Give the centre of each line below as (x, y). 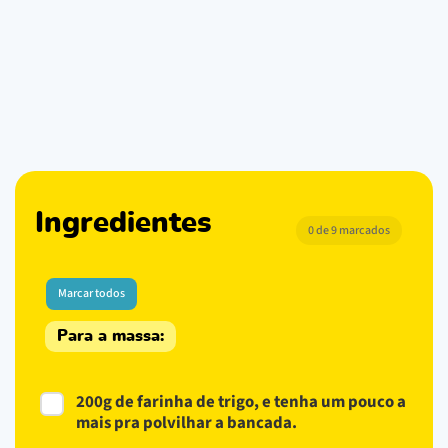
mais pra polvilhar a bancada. (186, 422)
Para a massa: (110, 335)
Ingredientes (123, 223)
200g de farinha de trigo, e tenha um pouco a (241, 401)
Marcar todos (91, 293)
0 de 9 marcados (349, 231)
